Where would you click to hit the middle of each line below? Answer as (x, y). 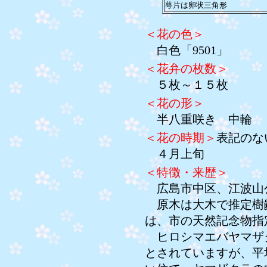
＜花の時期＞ (181, 138)
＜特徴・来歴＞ (187, 172)
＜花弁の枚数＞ (187, 69)
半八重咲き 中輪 (198, 119)
